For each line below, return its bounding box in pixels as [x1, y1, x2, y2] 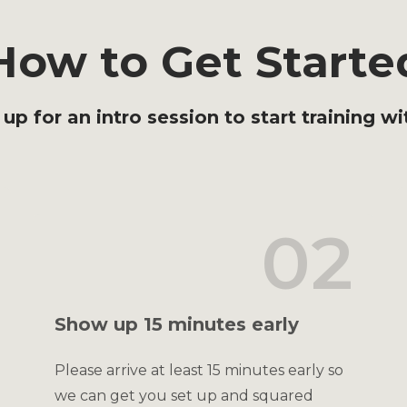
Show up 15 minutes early [55, 313, 299, 335]
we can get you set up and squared [55, 387, 313, 404]
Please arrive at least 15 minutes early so [55, 362, 343, 379]
